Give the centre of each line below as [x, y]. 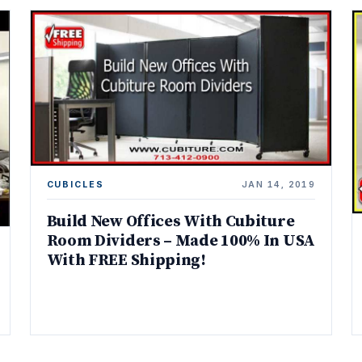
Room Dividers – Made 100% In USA [181, 241]
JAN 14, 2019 [278, 184]
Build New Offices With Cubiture [170, 221]
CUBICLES [75, 184]
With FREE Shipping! [126, 260]
